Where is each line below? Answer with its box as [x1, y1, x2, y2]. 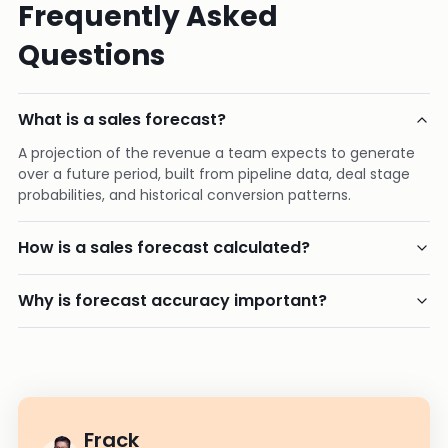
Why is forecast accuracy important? [18, 289, 327, 312]
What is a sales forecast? [18, 108, 226, 131]
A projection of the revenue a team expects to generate [18, 143, 415, 163]
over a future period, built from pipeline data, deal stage [18, 164, 410, 184]
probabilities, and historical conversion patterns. [18, 185, 351, 205]
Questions [18, 36, 165, 75]
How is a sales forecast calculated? [18, 236, 310, 259]
